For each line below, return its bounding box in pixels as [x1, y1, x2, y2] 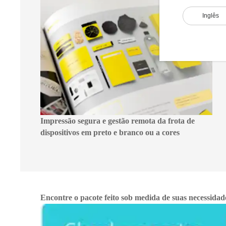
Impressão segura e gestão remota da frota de [40, 117, 195, 126]
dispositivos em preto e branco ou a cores [40, 128, 180, 137]
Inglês [202, 12, 219, 19]
